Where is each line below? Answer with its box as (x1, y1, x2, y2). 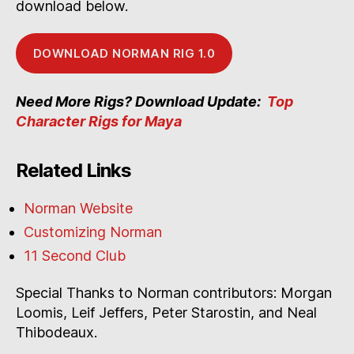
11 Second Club (24, 247, 126, 264)
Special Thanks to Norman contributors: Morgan (16, 284, 332, 302)
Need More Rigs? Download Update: (16, 92, 264, 110)
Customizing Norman (24, 223, 162, 240)
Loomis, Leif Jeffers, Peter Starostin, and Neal (16, 304, 317, 322)
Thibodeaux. (16, 324, 97, 341)
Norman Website (24, 199, 133, 217)
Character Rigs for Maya (16, 112, 182, 130)
